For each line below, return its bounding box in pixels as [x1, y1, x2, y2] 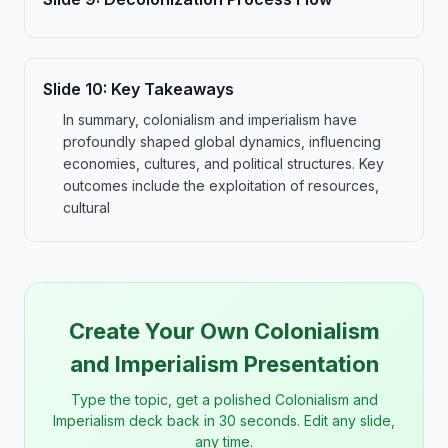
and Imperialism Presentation [69, 351, 379, 377]
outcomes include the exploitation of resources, [63, 177, 379, 194]
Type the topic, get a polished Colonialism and [70, 391, 378, 408]
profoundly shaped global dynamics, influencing [63, 133, 381, 150]
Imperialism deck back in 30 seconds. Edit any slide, [53, 412, 395, 429]
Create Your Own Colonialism [68, 318, 380, 344]
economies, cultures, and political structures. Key [63, 155, 384, 172]
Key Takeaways [111, 79, 234, 99]
